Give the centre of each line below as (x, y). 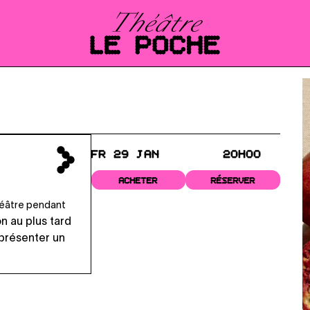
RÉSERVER (233, 181)
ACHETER (138, 181)
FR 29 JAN (125, 155)
